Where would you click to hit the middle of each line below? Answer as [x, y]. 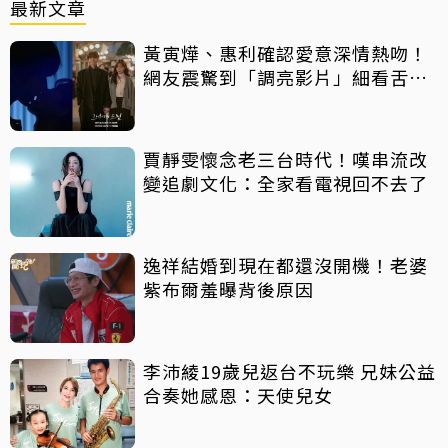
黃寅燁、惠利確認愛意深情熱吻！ [285, 53]
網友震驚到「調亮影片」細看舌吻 [285, 77]
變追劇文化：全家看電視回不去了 [285, 183]
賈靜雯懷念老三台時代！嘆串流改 [285, 159]
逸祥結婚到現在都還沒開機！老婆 [285, 265]
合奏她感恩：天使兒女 [238, 395]
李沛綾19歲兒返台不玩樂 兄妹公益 [289, 371]
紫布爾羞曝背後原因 [228, 289]
